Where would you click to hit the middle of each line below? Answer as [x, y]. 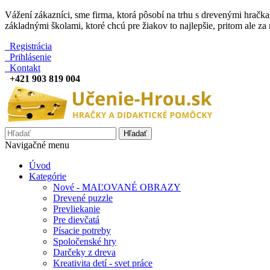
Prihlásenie [28, 57]
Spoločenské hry [85, 241]
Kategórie [48, 176]
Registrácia [28, 46]
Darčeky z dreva [84, 252]
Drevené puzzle [83, 198]
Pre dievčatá [76, 220]
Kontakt [23, 68]
